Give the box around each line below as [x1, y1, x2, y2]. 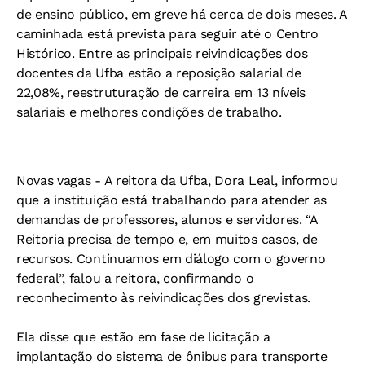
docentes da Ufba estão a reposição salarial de [16, 65, 301, 81]
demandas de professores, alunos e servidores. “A [16, 212, 318, 227]
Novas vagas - [16, 173, 101, 188]
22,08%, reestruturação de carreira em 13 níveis [16, 85, 306, 100]
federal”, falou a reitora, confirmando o [16, 270, 254, 286]
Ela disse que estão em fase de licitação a [16, 329, 270, 345]
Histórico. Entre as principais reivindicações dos [16, 46, 308, 61]
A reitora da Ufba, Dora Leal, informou [100, 173, 338, 188]
